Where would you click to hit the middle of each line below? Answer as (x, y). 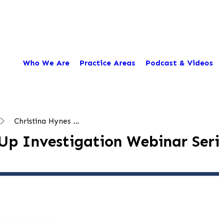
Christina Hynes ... (46, 121)
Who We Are (46, 63)
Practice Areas (107, 63)
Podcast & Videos (179, 63)
